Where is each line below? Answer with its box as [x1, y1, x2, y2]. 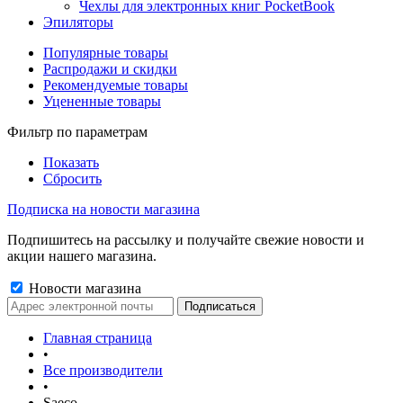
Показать [43, 155, 99, 170]
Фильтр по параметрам [7, 124, 148, 139]
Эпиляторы [43, 14, 113, 30]
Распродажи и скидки [43, 61, 177, 76]
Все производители [43, 363, 163, 378]
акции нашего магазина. [7, 248, 157, 264]
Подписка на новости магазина [7, 201, 200, 217]
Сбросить [43, 171, 102, 186]
